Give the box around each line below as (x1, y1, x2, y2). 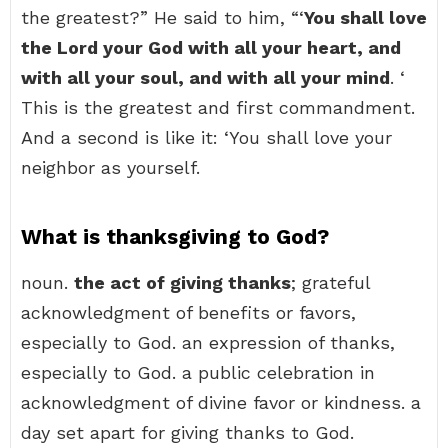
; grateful (291, 272, 370, 293)
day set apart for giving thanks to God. (21, 422, 354, 443)
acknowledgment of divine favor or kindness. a (21, 392, 421, 413)
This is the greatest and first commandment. (21, 97, 415, 118)
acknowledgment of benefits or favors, (21, 302, 356, 323)
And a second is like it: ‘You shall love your (21, 127, 392, 148)
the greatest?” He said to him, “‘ (21, 7, 304, 28)
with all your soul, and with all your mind (21, 67, 390, 88)
